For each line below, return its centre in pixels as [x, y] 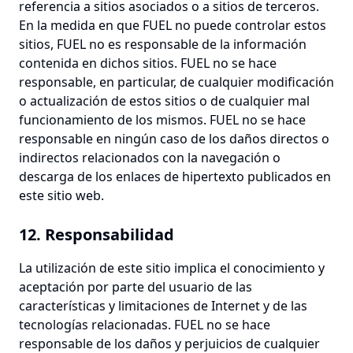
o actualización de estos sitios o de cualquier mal [164, 101]
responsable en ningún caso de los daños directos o [174, 139]
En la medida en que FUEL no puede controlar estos [173, 25]
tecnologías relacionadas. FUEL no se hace [145, 325]
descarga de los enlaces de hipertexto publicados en [175, 176]
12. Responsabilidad [97, 234]
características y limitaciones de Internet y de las [163, 306]
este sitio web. [61, 195]
